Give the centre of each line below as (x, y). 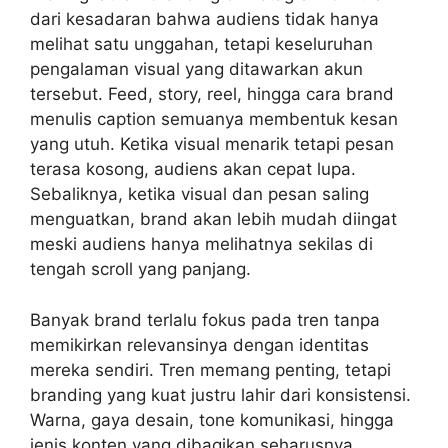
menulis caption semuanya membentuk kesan (214, 119)
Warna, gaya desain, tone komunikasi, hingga (212, 419)
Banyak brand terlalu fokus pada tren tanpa (205, 319)
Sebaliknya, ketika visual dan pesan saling (199, 194)
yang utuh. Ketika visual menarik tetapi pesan (212, 144)
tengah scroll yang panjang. (140, 269)
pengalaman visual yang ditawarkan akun (196, 69)
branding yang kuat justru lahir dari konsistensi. (220, 394)
